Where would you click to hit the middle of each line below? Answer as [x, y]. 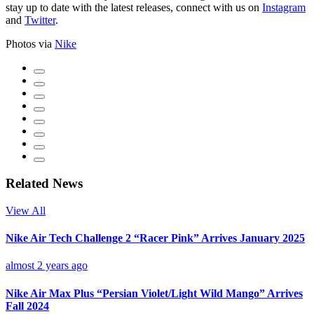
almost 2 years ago [47, 266]
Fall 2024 [27, 306]
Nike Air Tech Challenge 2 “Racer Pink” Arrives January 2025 [155, 238]
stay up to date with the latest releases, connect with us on [134, 8]
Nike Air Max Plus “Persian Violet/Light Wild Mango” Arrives [154, 293]
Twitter [40, 20]
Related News [44, 184]
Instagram [284, 8]
